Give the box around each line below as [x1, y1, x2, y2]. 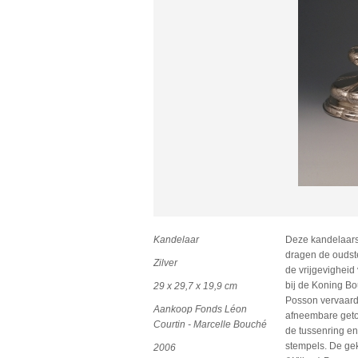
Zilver [153, 257, 177, 268]
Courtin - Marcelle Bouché [153, 319, 267, 330]
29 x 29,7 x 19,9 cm [153, 280, 237, 292]
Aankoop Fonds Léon [153, 304, 247, 315]
